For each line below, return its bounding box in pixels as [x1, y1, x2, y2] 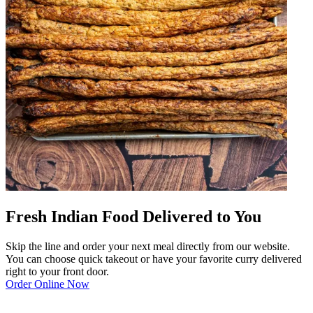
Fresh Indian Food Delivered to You [6, 207, 261, 226]
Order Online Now [6, 277, 89, 290]
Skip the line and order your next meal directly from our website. [6, 240, 290, 252]
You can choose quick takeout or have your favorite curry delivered [6, 252, 302, 265]
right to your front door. [6, 265, 109, 277]
